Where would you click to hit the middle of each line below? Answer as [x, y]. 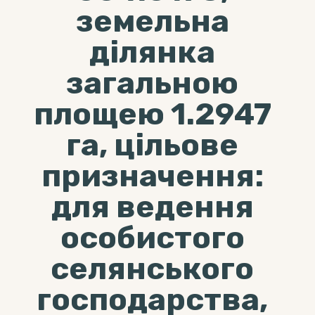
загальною [152, 83]
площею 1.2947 [152, 114]
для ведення [152, 207]
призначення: [152, 176]
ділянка [152, 52]
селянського [152, 269]
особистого [152, 238]
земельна [152, 21]
